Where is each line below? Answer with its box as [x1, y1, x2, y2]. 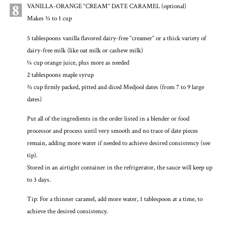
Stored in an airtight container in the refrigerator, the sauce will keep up [26, 163, 212, 173]
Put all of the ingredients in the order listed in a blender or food [26, 115, 189, 124]
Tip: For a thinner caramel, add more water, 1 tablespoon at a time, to [26, 195, 203, 204]
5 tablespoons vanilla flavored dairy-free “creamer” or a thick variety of [26, 34, 206, 43]
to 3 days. [26, 176, 51, 185]
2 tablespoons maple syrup [26, 70, 94, 79]
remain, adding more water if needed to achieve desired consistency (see [26, 139, 210, 148]
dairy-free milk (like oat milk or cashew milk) [26, 46, 143, 55]
